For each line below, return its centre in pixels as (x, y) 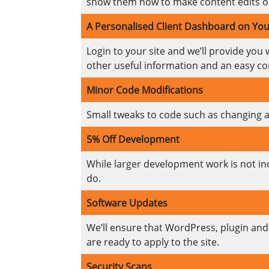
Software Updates (127, 203)
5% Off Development (133, 140)
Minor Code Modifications (144, 90)
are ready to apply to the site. (154, 242)
